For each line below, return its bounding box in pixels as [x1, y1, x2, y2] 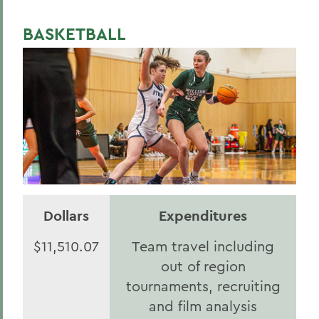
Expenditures [159, 206, 247, 225]
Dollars [43, 206, 89, 225]
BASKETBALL [23, 23, 126, 45]
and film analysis [149, 297, 257, 315]
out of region [160, 257, 246, 275]
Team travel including [132, 237, 274, 255]
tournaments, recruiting [125, 277, 281, 295]
